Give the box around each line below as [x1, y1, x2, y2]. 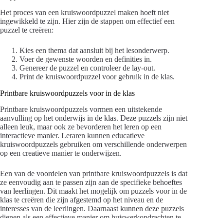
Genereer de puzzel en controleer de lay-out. [19, 64, 155, 73]
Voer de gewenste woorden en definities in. [19, 55, 152, 64]
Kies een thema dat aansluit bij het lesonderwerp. [19, 46, 169, 55]
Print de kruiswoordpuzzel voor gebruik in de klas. [19, 73, 175, 81]
